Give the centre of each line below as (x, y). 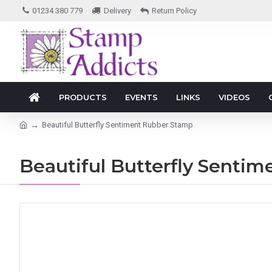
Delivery (117, 11)
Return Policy (174, 11)
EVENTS (141, 97)
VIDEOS (234, 97)
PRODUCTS (83, 97)
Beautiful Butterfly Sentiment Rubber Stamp (117, 125)
